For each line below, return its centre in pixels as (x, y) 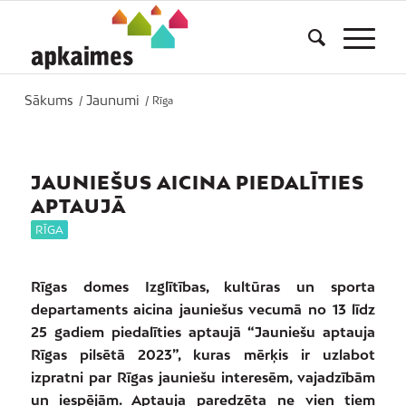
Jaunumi (112, 100)
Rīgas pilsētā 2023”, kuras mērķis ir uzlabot (203, 354)
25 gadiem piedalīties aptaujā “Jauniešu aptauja (203, 331)
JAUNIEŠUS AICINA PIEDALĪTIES (197, 182)
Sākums (48, 100)
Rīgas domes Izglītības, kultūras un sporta (203, 286)
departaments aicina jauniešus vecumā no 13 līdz (203, 309)
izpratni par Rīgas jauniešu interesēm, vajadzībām (203, 377)
